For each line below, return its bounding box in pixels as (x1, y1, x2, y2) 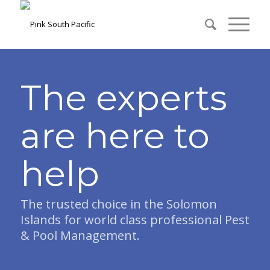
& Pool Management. (20, 227, 140, 243)
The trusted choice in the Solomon (20, 196, 217, 212)
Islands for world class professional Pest (20, 212, 250, 228)
